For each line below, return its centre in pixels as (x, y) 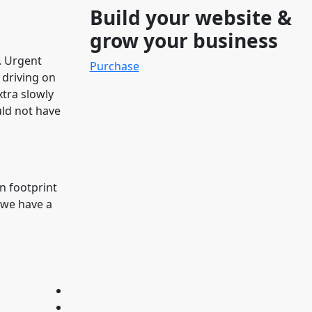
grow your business (184, 40)
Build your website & (190, 17)
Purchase (114, 66)
